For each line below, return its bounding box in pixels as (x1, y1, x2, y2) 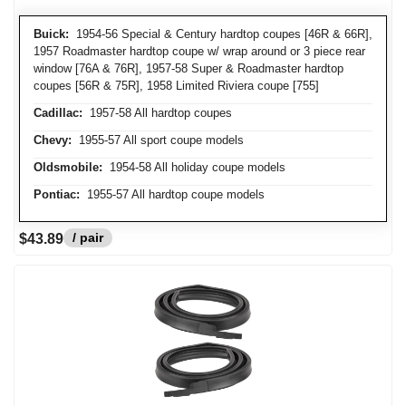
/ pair (72, 230, 103, 245)
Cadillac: (34, 106, 82, 120)
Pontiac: (34, 188, 80, 201)
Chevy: (34, 133, 72, 147)
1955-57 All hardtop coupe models (80, 188, 265, 201)
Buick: (34, 27, 69, 41)
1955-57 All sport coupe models (72, 133, 244, 147)
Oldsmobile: (34, 160, 102, 174)
